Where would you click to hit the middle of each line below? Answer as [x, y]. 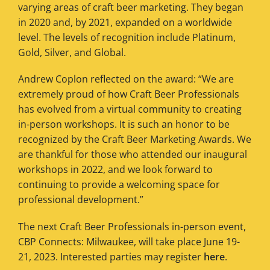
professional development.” [81, 200]
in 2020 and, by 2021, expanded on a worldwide [125, 23]
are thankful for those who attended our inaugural [133, 155]
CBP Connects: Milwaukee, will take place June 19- [129, 241]
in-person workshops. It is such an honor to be [124, 124]
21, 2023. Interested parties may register [111, 256]
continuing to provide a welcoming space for [119, 185]
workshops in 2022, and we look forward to [115, 170]
